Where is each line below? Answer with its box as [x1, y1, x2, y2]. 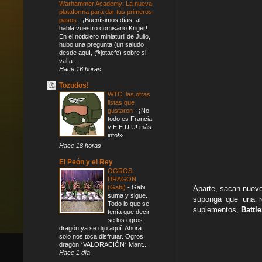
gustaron [108, 106, 135, 114]
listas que [108, 98, 135, 106]
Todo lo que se [108, 199, 149, 207]
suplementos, [193, 205, 241, 215]
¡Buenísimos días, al [82, 16, 140, 23]
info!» [108, 131, 123, 139]
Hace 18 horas [59, 142, 101, 149]
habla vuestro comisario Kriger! [59, 24, 147, 32]
